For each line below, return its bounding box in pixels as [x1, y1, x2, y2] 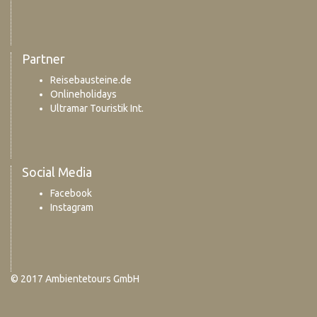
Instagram [50, 202, 93, 213]
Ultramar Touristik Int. [50, 103, 144, 114]
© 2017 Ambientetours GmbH [11, 273, 139, 284]
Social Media [22, 165, 92, 179]
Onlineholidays [50, 88, 117, 100]
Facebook [50, 188, 92, 199]
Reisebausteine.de [50, 74, 132, 86]
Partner [22, 52, 65, 66]
